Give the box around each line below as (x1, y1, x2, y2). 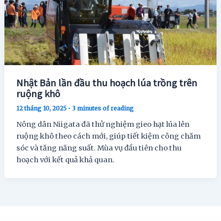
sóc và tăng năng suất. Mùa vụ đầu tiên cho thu (16, 144, 182, 153)
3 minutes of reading (72, 105, 134, 112)
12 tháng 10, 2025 (16, 105, 69, 112)
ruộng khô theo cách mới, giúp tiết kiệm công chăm (16, 132, 201, 141)
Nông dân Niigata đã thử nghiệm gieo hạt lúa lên (16, 120, 190, 129)
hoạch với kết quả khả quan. (16, 155, 115, 165)
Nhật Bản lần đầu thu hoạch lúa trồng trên (16, 76, 198, 89)
